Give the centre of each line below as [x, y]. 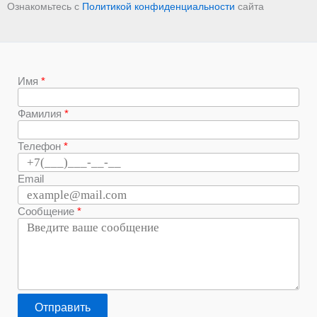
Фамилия [40, 114]
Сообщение [46, 211]
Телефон [39, 146]
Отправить [63, 307]
